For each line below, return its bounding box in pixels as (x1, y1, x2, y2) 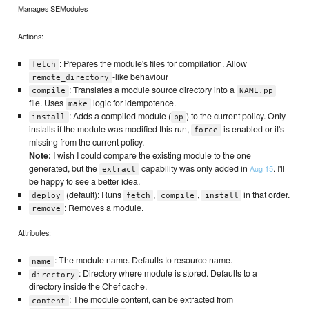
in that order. (241, 188, 290, 201)
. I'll (272, 161, 285, 175)
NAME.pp (239, 86, 274, 95)
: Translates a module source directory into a (68, 83, 237, 96)
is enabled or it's (221, 122, 284, 135)
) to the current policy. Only (186, 109, 286, 122)
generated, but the (28, 161, 99, 175)
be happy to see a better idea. (28, 175, 140, 188)
